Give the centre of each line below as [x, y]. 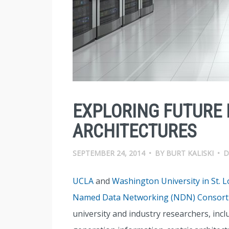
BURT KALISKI [190, 153]
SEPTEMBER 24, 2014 [109, 153]
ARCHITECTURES [134, 131]
